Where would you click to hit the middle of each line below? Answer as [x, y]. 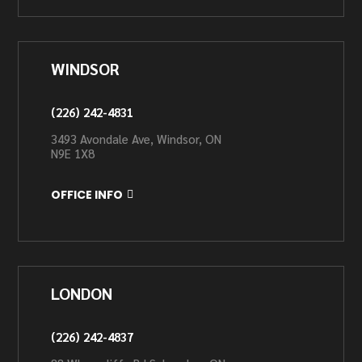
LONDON [82, 293]
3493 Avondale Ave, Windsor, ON [137, 139]
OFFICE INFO [87, 195]
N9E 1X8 [73, 153]
